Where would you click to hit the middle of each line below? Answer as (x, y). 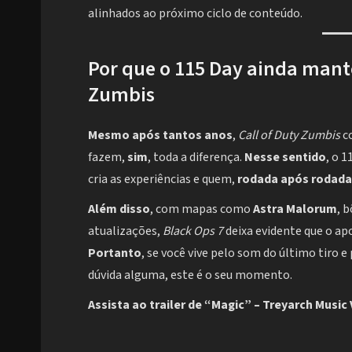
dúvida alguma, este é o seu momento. (190, 275)
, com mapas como (202, 209)
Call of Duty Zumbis (289, 136)
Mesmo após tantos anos (160, 136)
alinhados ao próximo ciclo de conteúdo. (195, 13)
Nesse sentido (285, 158)
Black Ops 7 (193, 231)
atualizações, (125, 231)
